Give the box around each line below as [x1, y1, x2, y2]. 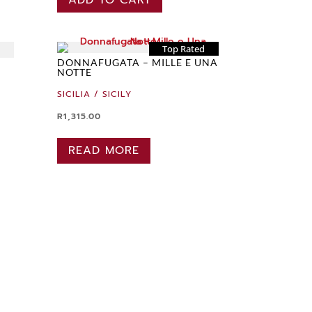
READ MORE [68, 142, 139, 159]
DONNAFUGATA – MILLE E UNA [56, 56, 218, 69]
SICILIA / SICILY [56, 88, 132, 101]
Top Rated [162, 42, 205, 56]
